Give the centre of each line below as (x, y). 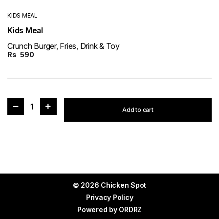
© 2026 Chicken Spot (109, 185)
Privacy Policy (109, 197)
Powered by (98, 209)
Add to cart (138, 109)
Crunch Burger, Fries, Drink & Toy (64, 46)
